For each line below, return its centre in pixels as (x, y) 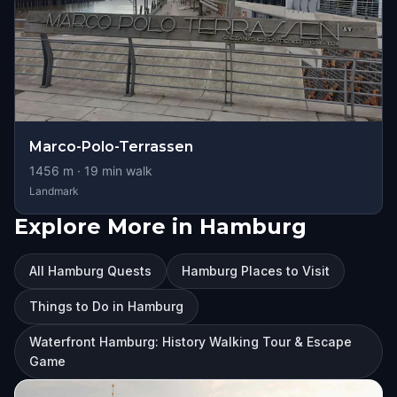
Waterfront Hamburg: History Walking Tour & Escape (191, 342)
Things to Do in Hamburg (106, 306)
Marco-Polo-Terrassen (111, 147)
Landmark (54, 191)
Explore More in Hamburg (160, 226)
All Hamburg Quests (90, 271)
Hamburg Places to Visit (256, 271)
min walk (125, 171)
